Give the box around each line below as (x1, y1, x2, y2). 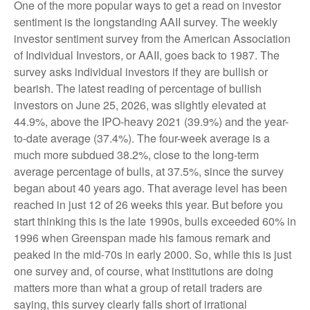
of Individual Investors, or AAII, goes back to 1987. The (14, 47, 280, 63)
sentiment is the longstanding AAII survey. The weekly (14, 14, 277, 30)
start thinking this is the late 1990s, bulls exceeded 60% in (14, 213, 296, 229)
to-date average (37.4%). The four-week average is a (14, 130, 270, 146)
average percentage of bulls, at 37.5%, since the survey (14, 163, 284, 179)
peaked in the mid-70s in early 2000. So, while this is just (14, 246, 291, 262)
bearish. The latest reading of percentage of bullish (14, 80, 262, 96)
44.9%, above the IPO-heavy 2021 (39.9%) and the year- (14, 113, 289, 129)
